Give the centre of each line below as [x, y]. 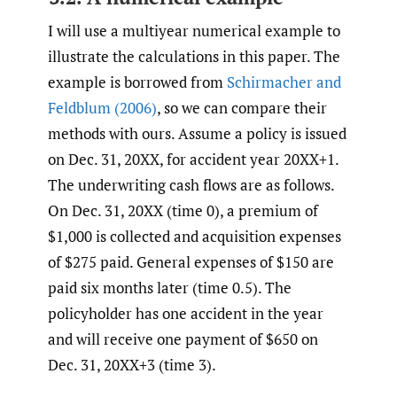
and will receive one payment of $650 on [183, 339]
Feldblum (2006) [102, 107]
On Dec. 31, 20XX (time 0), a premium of [183, 210]
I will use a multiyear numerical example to [194, 30]
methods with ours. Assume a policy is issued [197, 133]
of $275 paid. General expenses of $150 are [191, 261]
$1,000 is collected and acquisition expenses [195, 236]
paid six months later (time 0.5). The [170, 287]
